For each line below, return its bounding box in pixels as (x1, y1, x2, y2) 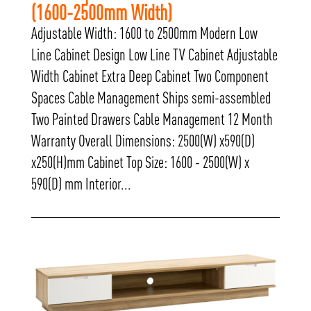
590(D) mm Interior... (31, 175, 131, 194)
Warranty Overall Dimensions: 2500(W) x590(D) (31, 132, 255, 151)
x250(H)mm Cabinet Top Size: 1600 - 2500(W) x (31, 153, 249, 172)
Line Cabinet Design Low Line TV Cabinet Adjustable (31, 46, 278, 65)
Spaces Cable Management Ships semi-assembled (31, 89, 271, 108)
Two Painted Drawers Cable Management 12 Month (31, 110, 273, 129)
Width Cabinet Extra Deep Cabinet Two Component (31, 67, 269, 86)
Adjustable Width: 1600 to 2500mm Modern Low (31, 24, 258, 43)
